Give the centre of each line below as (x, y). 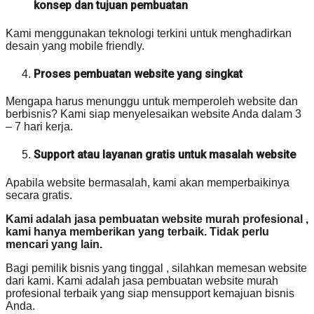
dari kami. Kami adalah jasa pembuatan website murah (142, 280)
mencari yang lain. (54, 244)
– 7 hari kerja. (39, 127)
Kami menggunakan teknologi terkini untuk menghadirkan (149, 33)
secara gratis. (39, 195)
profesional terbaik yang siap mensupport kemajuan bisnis (150, 293)
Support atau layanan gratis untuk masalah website (165, 155)
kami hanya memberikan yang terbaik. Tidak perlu (137, 231)
